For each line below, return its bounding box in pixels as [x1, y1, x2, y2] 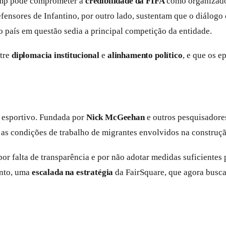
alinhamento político [107, 50, 183, 61]
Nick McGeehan [86, 112, 145, 123]
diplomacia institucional [12, 50, 99, 61]
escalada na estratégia [32, 167, 114, 177]
